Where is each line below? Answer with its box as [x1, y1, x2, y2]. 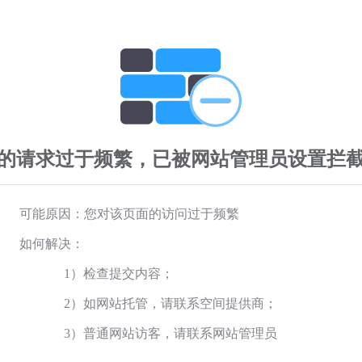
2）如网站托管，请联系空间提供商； [64, 296, 277, 310]
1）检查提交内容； [64, 266, 174, 280]
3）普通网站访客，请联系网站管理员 [64, 326, 277, 340]
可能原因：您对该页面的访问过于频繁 [19, 206, 239, 221]
